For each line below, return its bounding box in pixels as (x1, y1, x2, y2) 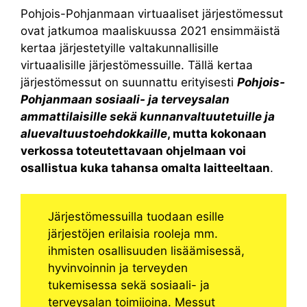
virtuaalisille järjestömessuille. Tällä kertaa (21, 58, 253, 72)
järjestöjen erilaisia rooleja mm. (48, 227, 219, 241)
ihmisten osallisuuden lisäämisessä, (48, 244, 245, 258)
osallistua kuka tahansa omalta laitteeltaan (21, 160, 270, 175)
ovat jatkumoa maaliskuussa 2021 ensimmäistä (21, 23, 280, 38)
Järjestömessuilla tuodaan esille (48, 210, 225, 224)
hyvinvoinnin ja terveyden (48, 261, 188, 275)
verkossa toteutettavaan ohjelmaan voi (21, 143, 246, 158)
